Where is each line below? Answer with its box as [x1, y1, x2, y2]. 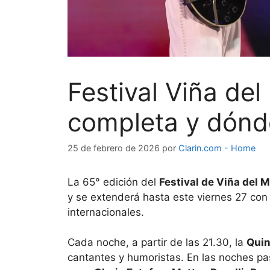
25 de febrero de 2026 [67, 142, 160, 153]
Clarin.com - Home [178, 142, 256, 153]
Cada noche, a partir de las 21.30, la [67, 236, 246, 249]
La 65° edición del [67, 175, 159, 188]
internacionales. [67, 206, 144, 218]
